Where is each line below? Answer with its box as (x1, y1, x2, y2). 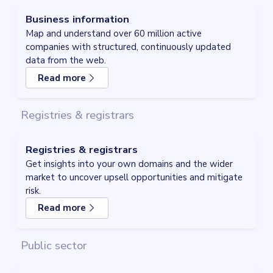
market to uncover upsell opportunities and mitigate (26, 171, 243, 183)
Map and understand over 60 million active (26, 27, 202, 40)
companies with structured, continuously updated (26, 41, 231, 54)
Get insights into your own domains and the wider (26, 157, 233, 170)
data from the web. (26, 54, 106, 67)
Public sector (20, 237, 87, 253)
